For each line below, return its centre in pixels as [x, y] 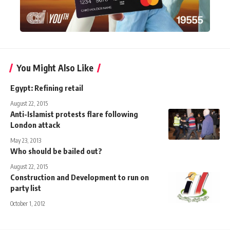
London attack [35, 124]
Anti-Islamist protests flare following [74, 114]
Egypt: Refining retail [47, 88]
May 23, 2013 [26, 140]
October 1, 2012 [28, 203]
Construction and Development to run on [80, 177]
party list [26, 188]
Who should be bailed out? [56, 151]
